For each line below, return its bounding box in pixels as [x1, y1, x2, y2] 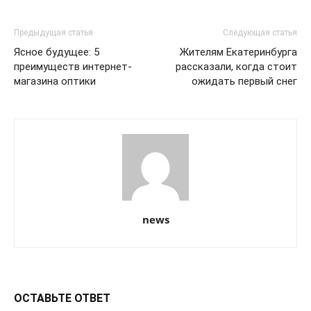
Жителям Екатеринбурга [180, 46, 297, 58]
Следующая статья [223, 28, 297, 37]
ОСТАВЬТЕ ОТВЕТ [14, 292, 110, 305]
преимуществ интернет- [14, 60, 132, 73]
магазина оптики [14, 75, 96, 87]
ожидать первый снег [192, 75, 297, 87]
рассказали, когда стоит [176, 60, 297, 73]
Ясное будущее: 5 [14, 46, 99, 58]
